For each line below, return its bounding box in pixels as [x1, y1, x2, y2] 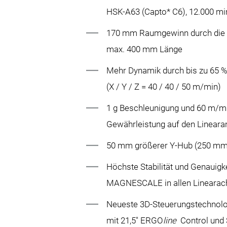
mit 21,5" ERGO [106, 215, 164, 225]
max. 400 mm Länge [106, 44, 183, 54]
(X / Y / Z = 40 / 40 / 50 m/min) [106, 81, 221, 92]
